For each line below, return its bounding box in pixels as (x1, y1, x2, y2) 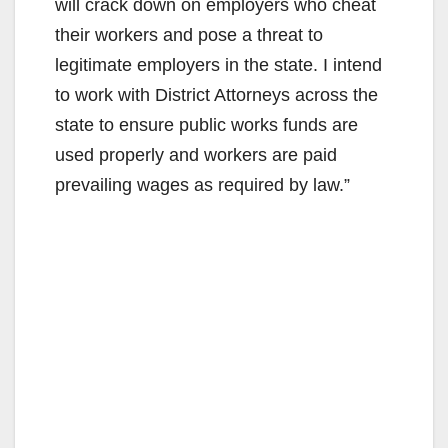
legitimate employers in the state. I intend (55, 54, 382, 75)
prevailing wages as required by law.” (55, 174, 350, 195)
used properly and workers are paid (55, 144, 337, 165)
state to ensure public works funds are (55, 114, 358, 135)
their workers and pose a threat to (55, 24, 323, 45)
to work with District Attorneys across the (55, 84, 378, 105)
